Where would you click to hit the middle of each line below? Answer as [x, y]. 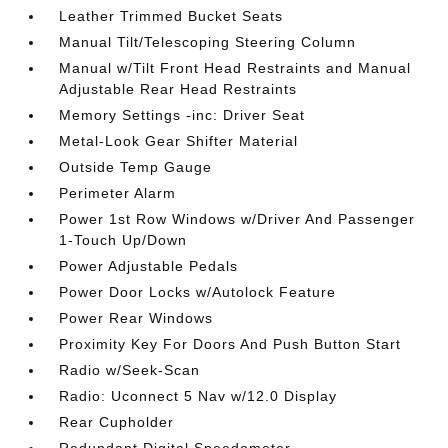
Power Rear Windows [136, 318]
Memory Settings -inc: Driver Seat [182, 115]
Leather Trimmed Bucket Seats [171, 16]
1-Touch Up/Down [123, 240]
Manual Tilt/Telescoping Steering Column [208, 42]
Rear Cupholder [117, 422]
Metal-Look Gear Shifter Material [179, 141]
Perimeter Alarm [118, 193]
